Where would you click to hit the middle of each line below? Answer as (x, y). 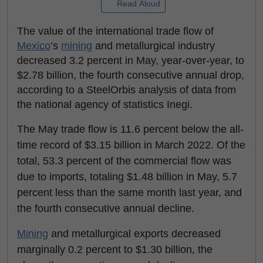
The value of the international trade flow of (115, 31)
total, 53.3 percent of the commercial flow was (124, 161)
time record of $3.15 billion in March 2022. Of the (131, 145)
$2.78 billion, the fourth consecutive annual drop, (131, 75)
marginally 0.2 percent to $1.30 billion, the (115, 249)
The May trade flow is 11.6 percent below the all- (130, 129)
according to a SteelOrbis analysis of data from (127, 90)
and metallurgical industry (154, 46)
